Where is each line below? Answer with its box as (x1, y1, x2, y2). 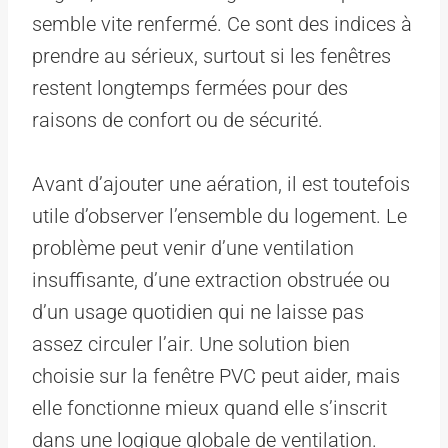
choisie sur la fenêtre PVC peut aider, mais (32, 363, 400, 388)
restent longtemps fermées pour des (32, 75, 348, 100)
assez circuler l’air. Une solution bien (32, 331, 350, 356)
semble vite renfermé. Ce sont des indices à (32, 11, 412, 36)
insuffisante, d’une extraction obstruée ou (32, 267, 390, 292)
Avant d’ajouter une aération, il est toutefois (32, 171, 410, 196)
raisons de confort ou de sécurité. (32, 107, 323, 132)
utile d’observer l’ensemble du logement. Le (32, 203, 407, 228)
